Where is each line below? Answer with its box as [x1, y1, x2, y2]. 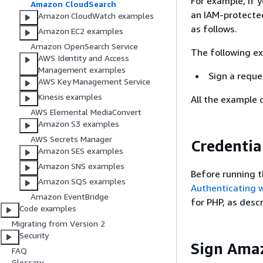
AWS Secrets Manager [31, 134, 112, 144]
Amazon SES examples [38, 146, 123, 156]
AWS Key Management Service [38, 76, 150, 87]
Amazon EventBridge [31, 191, 109, 202]
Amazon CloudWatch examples [38, 11, 154, 21]
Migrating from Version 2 [12, 218, 105, 229]
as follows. [191, 23, 237, 35]
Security [19, 230, 49, 241]
